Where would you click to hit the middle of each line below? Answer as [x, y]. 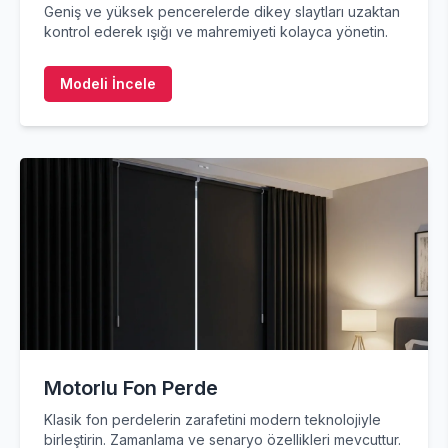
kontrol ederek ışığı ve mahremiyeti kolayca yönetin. [216, 31]
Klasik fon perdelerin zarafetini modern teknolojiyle [212, 419]
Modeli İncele [108, 83]
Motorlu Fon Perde [131, 388]
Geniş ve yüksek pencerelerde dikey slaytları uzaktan [222, 11]
